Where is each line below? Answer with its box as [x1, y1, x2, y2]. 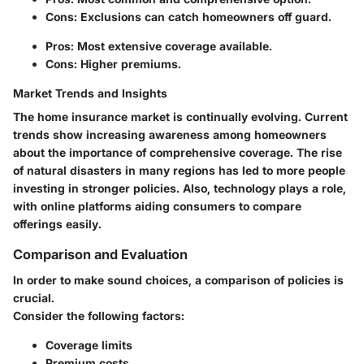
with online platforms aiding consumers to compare [13, 198, 301, 213]
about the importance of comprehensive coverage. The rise [13, 145, 342, 159]
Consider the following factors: [13, 309, 184, 323]
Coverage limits [45, 338, 132, 353]
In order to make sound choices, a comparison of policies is [13, 273, 344, 288]
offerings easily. [13, 216, 102, 231]
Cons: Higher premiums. [45, 56, 181, 71]
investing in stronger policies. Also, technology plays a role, [13, 180, 346, 195]
